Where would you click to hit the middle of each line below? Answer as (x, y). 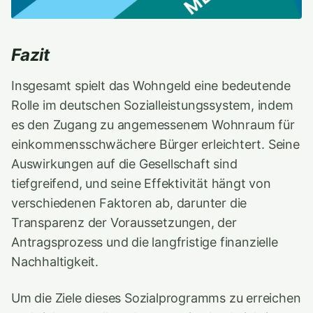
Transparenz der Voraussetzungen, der (124, 223)
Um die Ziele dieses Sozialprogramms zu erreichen (156, 298)
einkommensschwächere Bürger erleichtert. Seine (155, 144)
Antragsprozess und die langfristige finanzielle (145, 242)
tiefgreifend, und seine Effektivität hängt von (141, 183)
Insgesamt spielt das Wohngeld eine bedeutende (151, 86)
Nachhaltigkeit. (55, 262)
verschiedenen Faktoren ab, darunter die (129, 203)
